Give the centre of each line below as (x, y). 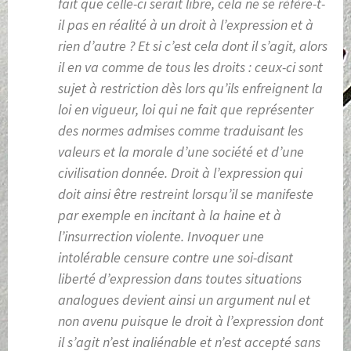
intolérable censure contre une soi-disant (175, 258)
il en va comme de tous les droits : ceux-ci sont (190, 67)
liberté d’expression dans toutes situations (180, 279)
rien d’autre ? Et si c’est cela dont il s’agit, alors (193, 46)
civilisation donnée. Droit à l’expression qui (180, 173)
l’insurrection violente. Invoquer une (161, 237)
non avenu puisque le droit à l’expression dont (191, 321)
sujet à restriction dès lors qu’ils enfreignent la (190, 89)
